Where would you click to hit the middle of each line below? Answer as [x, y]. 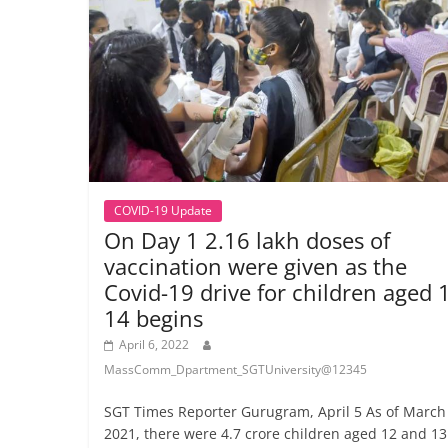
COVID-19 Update [162, 211]
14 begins [153, 318]
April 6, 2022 [153, 345]
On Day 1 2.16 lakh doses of [246, 240]
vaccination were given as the [255, 266]
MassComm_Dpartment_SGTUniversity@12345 [235, 370]
